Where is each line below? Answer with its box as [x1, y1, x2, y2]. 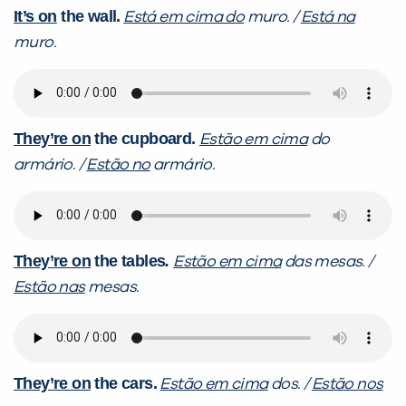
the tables [91, 251, 166, 270]
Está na [300, 8, 355, 25]
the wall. [56, 6, 121, 25]
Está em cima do [123, 8, 245, 25]
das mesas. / [281, 253, 373, 270]
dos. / [267, 375, 312, 392]
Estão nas [14, 278, 85, 295]
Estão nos [311, 375, 383, 392]
